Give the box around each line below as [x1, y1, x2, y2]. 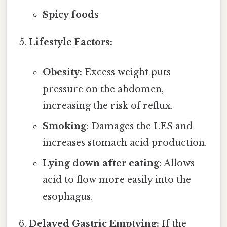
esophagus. [42, 191, 93, 202]
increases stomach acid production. [42, 137, 207, 148]
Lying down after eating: [42, 157, 162, 169]
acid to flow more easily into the [42, 174, 191, 185]
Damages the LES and [88, 120, 193, 132]
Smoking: [42, 120, 89, 132]
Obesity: [42, 66, 82, 78]
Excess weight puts [82, 66, 171, 78]
